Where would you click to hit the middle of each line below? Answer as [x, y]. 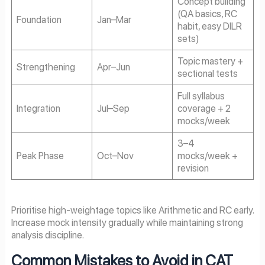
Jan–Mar [114, 19]
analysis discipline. [47, 235]
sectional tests [208, 73]
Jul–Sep [114, 108]
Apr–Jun [114, 67]
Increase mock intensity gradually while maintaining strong [127, 222]
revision [193, 168]
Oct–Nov [116, 155]
